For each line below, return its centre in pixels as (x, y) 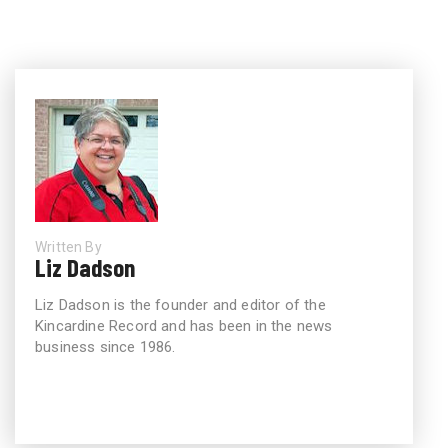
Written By (68, 246)
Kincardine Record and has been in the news (184, 325)
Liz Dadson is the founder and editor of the (180, 304)
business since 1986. (105, 346)
